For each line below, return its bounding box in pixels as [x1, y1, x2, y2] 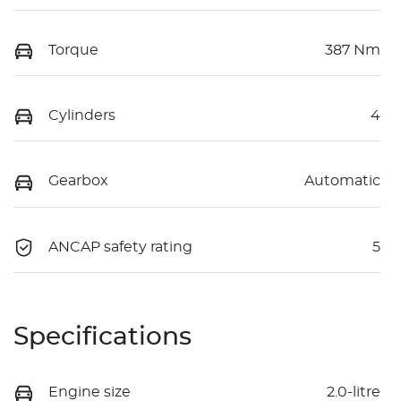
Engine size [48, 384, 131, 399]
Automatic [304, 174, 380, 189]
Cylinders [48, 108, 115, 124]
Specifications [13, 324, 192, 350]
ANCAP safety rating [48, 239, 192, 254]
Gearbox [48, 174, 108, 189]
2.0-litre [327, 384, 380, 399]
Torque [48, 42, 98, 57]
